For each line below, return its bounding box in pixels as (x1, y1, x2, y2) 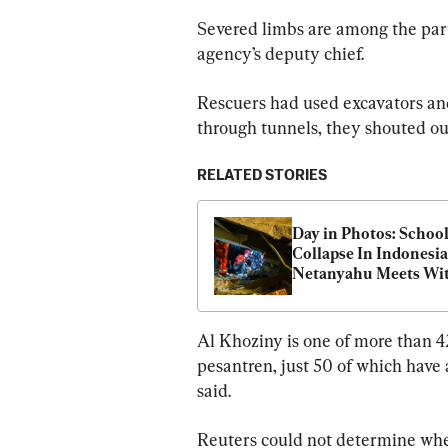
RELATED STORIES (197, 168, 327, 184)
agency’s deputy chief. (197, 43, 364, 65)
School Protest (292, 304, 398, 324)
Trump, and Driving (292, 284, 436, 304)
